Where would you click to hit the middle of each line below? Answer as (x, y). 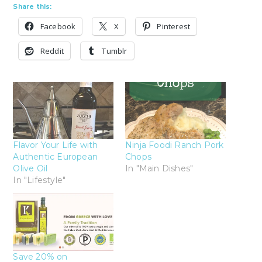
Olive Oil (30, 169)
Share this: (32, 7)
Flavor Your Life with (56, 145)
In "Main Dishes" (159, 169)
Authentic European (55, 157)
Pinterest (174, 27)
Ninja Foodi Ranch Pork (175, 145)
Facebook (58, 27)
